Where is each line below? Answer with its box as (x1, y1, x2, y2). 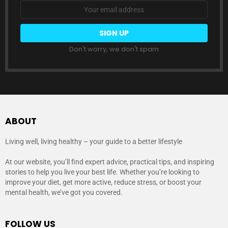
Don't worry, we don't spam (69, 44, 159, 54)
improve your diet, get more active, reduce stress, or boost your (5, 178, 202, 187)
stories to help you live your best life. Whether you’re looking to (5, 168, 199, 177)
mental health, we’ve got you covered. (5, 188, 123, 197)
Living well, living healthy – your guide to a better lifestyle (5, 137, 182, 146)
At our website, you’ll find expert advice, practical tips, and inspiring (5, 158, 214, 166)
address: (20, 8, 53, 18)
